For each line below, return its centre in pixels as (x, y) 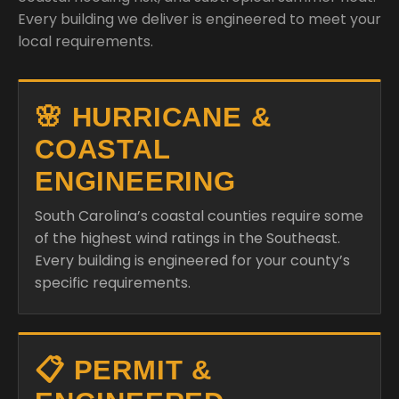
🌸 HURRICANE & (153, 117)
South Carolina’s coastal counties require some (199, 216)
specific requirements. (113, 282)
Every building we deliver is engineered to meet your (199, 19)
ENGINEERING (135, 181)
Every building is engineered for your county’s (192, 260)
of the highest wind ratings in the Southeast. (187, 238)
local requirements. (85, 41)
